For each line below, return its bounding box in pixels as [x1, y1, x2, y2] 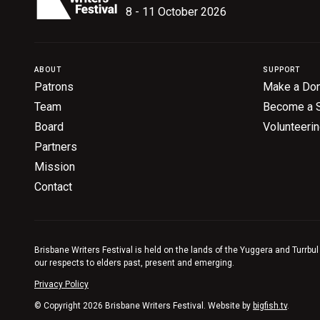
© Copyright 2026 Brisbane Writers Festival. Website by [34, 301, 253, 311]
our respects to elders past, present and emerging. [34, 258, 234, 268]
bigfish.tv [253, 301, 287, 311]
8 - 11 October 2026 [126, 5, 226, 19]
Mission [34, 160, 75, 174]
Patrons [34, 80, 74, 94]
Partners [34, 140, 77, 154]
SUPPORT [263, 66, 300, 74]
